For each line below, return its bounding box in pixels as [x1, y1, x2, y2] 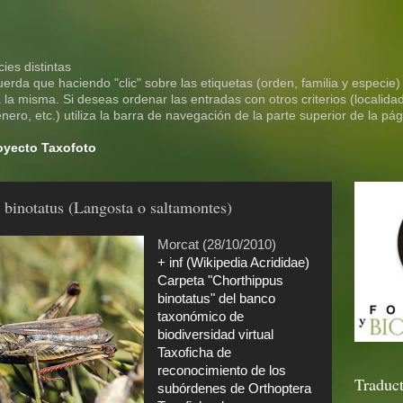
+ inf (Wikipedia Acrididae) [157, 255, 309, 271]
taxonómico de [157, 309, 244, 325]
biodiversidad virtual [157, 327, 273, 343]
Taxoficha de [157, 345, 231, 361]
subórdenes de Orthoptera [157, 381, 311, 397]
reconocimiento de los [157, 363, 286, 379]
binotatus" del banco [157, 291, 275, 307]
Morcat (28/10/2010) [157, 237, 276, 253]
